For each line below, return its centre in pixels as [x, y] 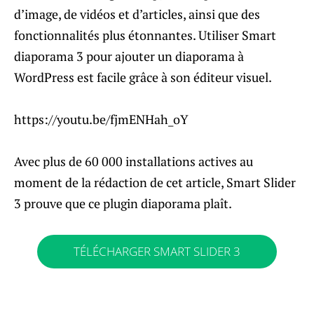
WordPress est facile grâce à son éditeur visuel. [143, 77]
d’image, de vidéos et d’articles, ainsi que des [137, 14]
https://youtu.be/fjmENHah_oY [101, 119]
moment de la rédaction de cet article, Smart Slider [155, 182]
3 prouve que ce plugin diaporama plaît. [123, 203]
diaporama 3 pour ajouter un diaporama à [129, 56]
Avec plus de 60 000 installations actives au [134, 161]
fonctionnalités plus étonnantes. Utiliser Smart [145, 35]
